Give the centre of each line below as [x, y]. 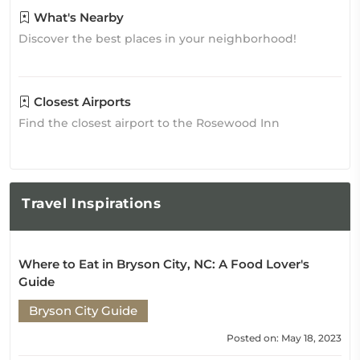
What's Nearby [77, 17]
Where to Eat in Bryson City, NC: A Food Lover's [164, 264]
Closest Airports [81, 102]
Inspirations [114, 203]
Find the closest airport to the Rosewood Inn [149, 123]
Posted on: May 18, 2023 [284, 338]
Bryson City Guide [83, 311]
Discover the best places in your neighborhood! [157, 39]
